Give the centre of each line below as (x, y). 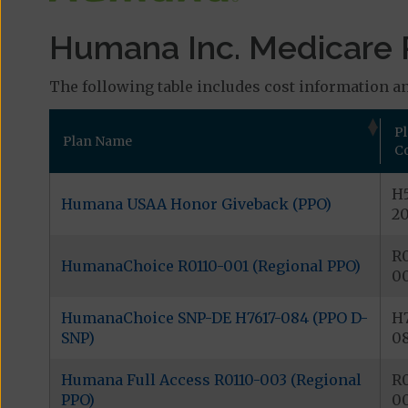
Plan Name (97, 142)
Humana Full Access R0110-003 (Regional (211, 380)
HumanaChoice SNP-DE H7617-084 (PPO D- (214, 318)
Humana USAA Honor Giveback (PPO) (196, 204)
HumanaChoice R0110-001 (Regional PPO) (210, 266)
